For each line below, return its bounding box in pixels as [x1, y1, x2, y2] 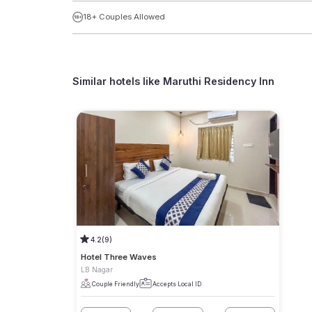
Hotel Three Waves [80, 252, 157, 263]
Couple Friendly [91, 280, 139, 288]
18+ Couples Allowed [82, 12, 165, 22]
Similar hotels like [72, 75, 164, 88]
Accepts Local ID [153, 280, 202, 288]
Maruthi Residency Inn [163, 75, 275, 88]
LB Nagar [80, 265, 113, 274]
